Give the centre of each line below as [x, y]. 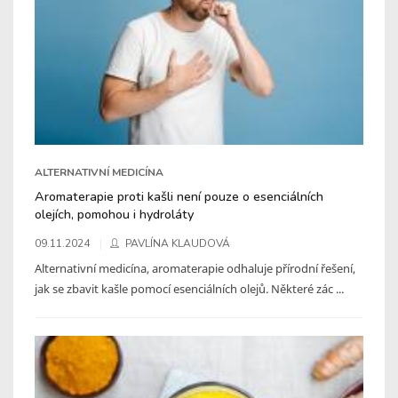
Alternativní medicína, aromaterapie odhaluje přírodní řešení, [195, 268]
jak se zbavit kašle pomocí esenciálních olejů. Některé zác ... [189, 288]
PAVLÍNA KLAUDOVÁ [178, 243]
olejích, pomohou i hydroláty [114, 214]
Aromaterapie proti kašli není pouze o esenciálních [179, 196]
